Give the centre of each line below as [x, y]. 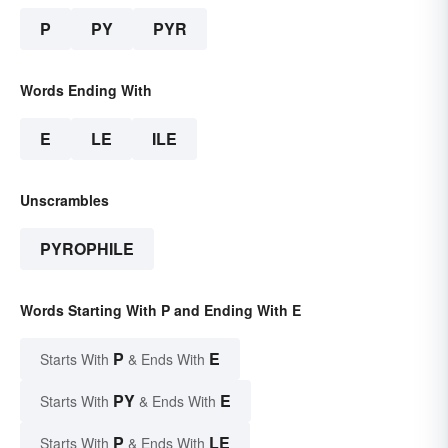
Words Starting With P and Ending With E [160, 309]
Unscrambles [64, 199]
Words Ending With [86, 89]
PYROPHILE [87, 248]
